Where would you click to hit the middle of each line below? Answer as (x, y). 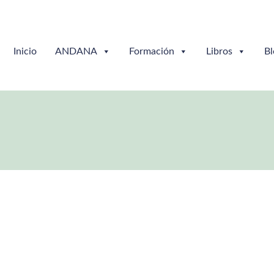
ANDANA (76, 51)
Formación (152, 51)
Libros (219, 51)
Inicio (25, 51)
